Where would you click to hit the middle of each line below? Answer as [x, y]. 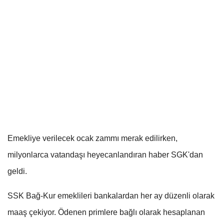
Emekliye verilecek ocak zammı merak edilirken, [92, 138]
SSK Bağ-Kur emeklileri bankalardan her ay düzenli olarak [111, 195]
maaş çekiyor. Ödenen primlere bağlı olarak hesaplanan [106, 212]
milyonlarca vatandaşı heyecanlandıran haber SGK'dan [105, 154]
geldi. [17, 171]
